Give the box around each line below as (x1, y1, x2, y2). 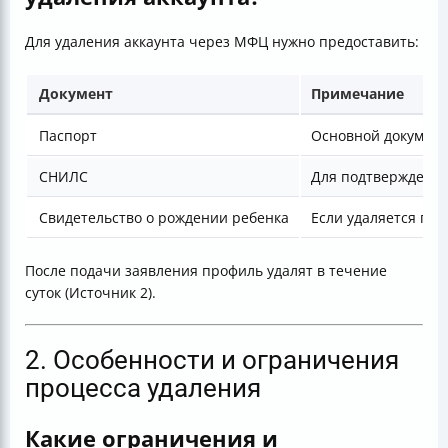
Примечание (311, 84, 404, 104)
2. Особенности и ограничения (25, 345, 399, 376)
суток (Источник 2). (25, 283, 156, 303)
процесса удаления (25, 373, 261, 404)
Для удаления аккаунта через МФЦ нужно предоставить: (25, 32, 419, 52)
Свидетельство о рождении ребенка (39, 208, 289, 228)
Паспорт (39, 126, 97, 146)
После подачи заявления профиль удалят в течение (25, 261, 387, 281)
